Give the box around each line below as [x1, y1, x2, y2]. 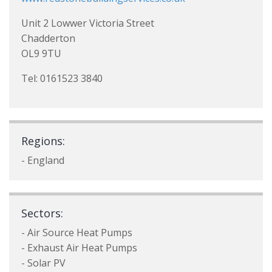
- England [21, 154, 64, 167]
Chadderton [21, 32, 75, 45]
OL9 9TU [21, 47, 61, 60]
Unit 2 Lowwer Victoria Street [21, 16, 154, 30]
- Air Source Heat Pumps [21, 226, 132, 239]
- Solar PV [21, 256, 66, 270]
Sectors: [21, 206, 63, 220]
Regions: [21, 134, 65, 148]
